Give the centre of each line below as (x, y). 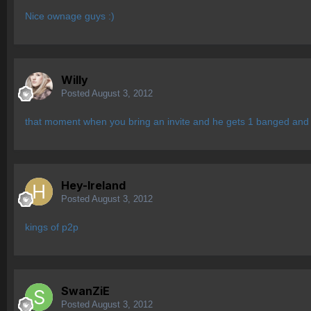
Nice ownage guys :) (70, 16)
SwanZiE (85, 291)
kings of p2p (52, 227)
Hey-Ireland (93, 186)
